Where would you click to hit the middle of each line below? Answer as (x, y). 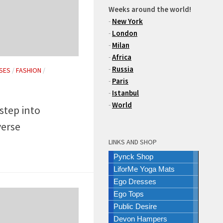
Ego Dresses (135, 181)
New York (127, 21)
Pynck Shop (133, 157)
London (125, 33)
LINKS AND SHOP (133, 142)
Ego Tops (129, 194)
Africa (122, 57)
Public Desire (135, 206)
